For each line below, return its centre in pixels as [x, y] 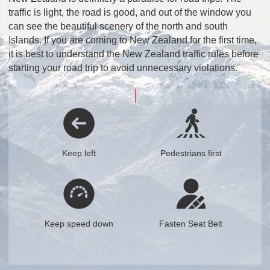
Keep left [79, 153]
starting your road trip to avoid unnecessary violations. [123, 67]
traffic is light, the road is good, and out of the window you [130, 12]
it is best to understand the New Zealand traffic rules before [134, 54]
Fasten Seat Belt [191, 224]
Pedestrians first [191, 153]
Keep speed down [79, 224]
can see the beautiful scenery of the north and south [118, 26]
